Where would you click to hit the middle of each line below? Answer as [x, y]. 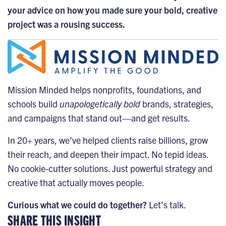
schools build [34, 103]
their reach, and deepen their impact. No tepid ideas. [108, 154]
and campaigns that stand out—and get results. [99, 118]
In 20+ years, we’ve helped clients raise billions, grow [108, 140]
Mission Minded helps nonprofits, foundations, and [104, 89]
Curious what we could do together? [78, 204]
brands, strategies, [177, 103]
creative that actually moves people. [76, 182]
